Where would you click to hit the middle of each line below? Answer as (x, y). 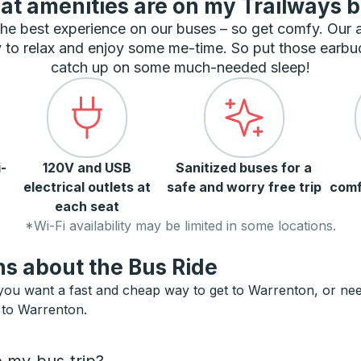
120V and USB (87, 168)
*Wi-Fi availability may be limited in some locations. (180, 226)
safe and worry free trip (244, 187)
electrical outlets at (87, 187)
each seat (87, 206)
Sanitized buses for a (244, 168)
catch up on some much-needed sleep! (180, 67)
